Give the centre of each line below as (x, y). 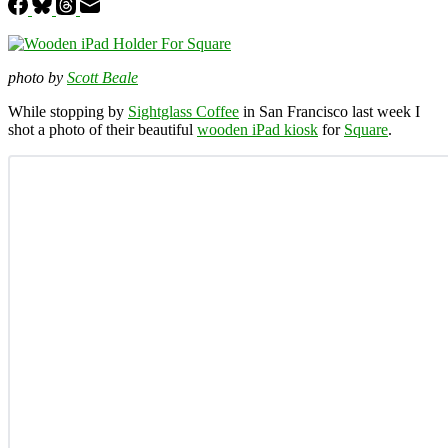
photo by (37, 77)
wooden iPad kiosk (257, 129)
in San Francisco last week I (329, 111)
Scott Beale (102, 77)
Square (366, 129)
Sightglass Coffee (183, 111)
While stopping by (68, 111)
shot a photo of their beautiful (102, 129)
